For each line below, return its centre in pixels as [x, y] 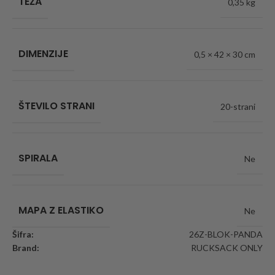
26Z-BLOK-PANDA [226, 234]
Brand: [26, 248]
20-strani [238, 107]
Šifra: [23, 234]
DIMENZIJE [43, 54]
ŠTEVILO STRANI [56, 106]
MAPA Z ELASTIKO [61, 211]
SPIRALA [38, 158]
